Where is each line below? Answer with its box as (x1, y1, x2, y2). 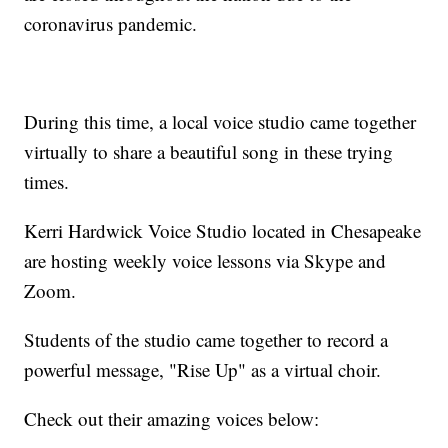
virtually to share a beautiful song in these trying (24, 139, 394, 165)
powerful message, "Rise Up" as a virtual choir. (24, 357, 382, 383)
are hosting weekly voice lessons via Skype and (24, 248, 387, 274)
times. (24, 169, 70, 195)
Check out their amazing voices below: (24, 406, 320, 432)
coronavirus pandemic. (24, 11, 198, 37)
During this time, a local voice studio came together (24, 109, 417, 135)
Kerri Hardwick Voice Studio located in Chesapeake (24, 218, 422, 244)
